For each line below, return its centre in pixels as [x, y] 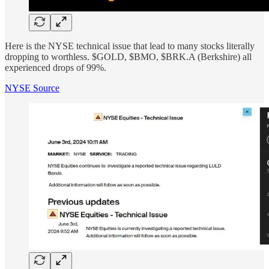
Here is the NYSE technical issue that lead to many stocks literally [130, 46]
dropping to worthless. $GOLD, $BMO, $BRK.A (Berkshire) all [128, 57]
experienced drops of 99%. [56, 68]
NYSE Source [32, 88]
